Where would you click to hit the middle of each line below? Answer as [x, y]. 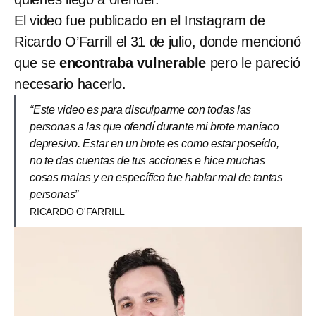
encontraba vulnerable [133, 62]
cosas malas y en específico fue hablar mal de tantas [156, 177]
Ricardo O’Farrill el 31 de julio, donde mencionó [158, 41]
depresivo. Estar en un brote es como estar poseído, [154, 143]
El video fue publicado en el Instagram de [140, 20]
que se [37, 62]
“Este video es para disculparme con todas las [141, 109]
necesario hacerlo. [71, 84]
